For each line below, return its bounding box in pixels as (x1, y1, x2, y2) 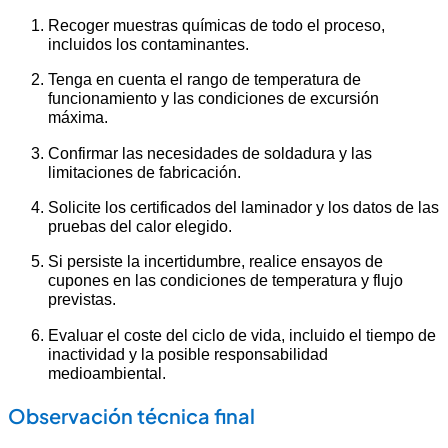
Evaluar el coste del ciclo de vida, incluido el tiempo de (48, 325, 436, 344)
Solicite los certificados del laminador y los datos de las (48, 197, 439, 216)
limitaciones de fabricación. (48, 162, 241, 181)
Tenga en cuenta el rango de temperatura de (48, 70, 361, 89)
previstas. (48, 290, 116, 309)
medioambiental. (48, 363, 166, 382)
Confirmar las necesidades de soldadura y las (48, 143, 372, 162)
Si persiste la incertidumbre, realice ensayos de (48, 252, 383, 271)
